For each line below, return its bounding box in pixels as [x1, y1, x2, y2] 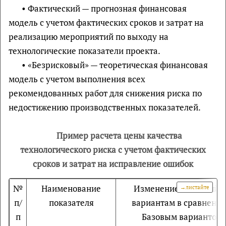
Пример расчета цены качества [56, 130, 183, 141]
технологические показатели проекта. [9, 45, 160, 56]
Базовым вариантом [141, 211, 222, 222]
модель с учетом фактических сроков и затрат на [9, 17, 204, 28]
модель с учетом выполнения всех [9, 73, 145, 85]
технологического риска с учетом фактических [20, 144, 206, 155]
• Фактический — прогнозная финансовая [21, 3, 187, 14]
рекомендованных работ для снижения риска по [9, 87, 202, 99]
